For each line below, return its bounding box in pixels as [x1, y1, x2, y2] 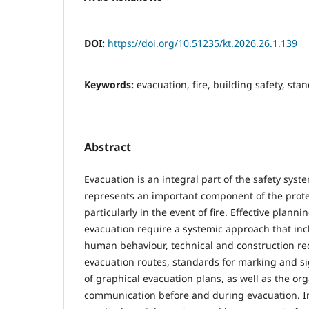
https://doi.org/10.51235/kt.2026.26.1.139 [108, 36, 297, 50]
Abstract [84, 139, 131, 154]
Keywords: [84, 77, 137, 91]
